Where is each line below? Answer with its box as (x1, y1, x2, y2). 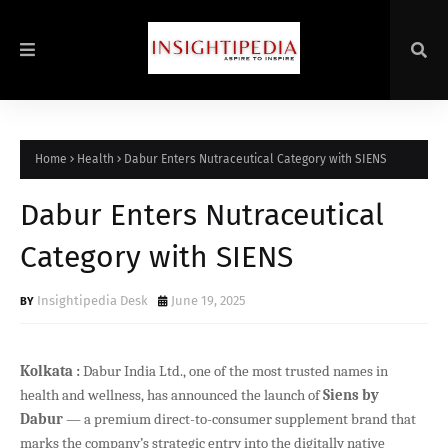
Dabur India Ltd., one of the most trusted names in (80, 361, 388, 380)
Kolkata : (20, 361, 80, 380)
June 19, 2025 (171, 292, 246, 308)
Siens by (323, 385, 379, 404)
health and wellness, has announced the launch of (20, 385, 323, 404)
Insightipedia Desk (37, 292, 148, 308)
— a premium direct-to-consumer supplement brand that (63, 409, 416, 428)
